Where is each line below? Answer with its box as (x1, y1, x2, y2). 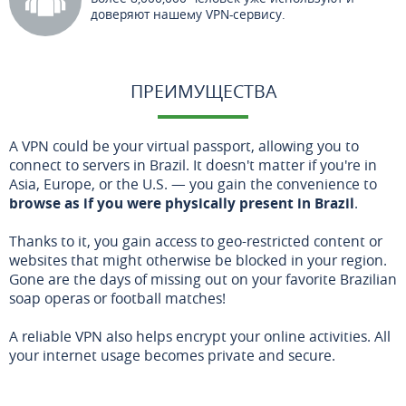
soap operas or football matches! (9, 287, 226, 308)
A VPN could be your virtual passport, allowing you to (9, 135, 359, 156)
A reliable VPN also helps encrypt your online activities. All (9, 325, 391, 346)
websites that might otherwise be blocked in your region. (9, 249, 387, 270)
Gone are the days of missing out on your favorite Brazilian (9, 268, 397, 289)
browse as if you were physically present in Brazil (9, 192, 354, 213)
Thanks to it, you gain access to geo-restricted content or (9, 230, 382, 251)
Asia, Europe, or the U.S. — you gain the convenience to (9, 173, 377, 194)
